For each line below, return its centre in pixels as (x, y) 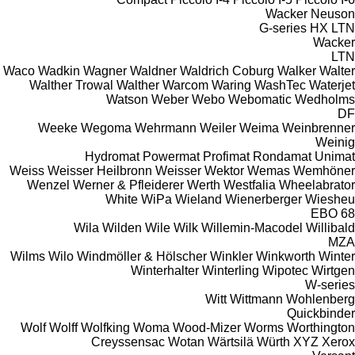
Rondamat (282, 156)
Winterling (231, 270)
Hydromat (112, 156)
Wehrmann (166, 128)
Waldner (153, 71)
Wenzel (48, 185)
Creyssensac (128, 342)
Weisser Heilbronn (100, 170)
